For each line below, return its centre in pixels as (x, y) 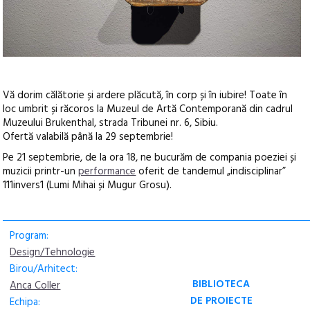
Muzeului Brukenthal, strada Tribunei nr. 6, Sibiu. (111, 123)
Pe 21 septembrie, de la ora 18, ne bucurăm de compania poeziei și (150, 157)
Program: (29, 236)
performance (107, 171)
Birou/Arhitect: (44, 269)
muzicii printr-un (41, 171)
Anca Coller (35, 285)
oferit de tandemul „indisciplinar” (211, 171)
